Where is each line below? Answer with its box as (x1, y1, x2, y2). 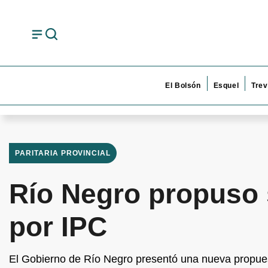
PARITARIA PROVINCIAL (15, 149, 111, 157)
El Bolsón (165, 81, 201, 90)
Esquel (213, 81, 239, 90)
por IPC (9, 211, 107, 242)
